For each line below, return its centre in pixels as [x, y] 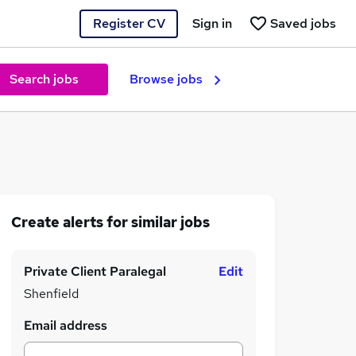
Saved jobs [303, 23]
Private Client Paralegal [95, 271]
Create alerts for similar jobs [110, 222]
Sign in [212, 23]
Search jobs [44, 79]
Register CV [129, 23]
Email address [66, 325]
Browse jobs [166, 79]
